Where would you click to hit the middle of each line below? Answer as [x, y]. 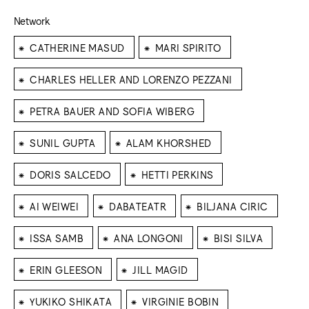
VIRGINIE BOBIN [181, 301]
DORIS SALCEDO [70, 174]
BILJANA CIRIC [232, 206]
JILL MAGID [160, 269]
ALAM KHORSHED [169, 142]
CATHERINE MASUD [77, 47]
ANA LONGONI [149, 237]
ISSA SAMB [57, 237]
